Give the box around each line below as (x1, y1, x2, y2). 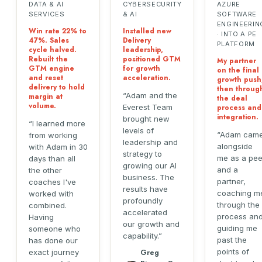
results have (123, 184, 168, 194)
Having (29, 212, 54, 222)
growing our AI (123, 161, 177, 170)
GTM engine (29, 63, 74, 74)
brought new (123, 114, 170, 123)
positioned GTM (123, 54, 181, 64)
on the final (216, 65, 259, 75)
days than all (29, 154, 75, 163)
